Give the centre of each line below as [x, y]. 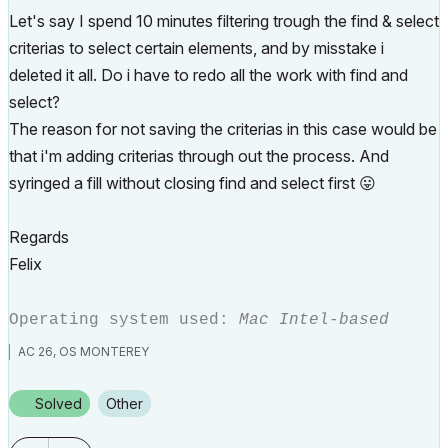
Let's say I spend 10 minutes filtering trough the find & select [224, 21]
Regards [39, 237]
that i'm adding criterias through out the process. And [199, 156]
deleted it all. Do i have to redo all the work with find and [208, 75]
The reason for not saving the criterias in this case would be [223, 129]
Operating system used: [124, 320]
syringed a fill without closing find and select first [184, 183]
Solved [58, 403]
